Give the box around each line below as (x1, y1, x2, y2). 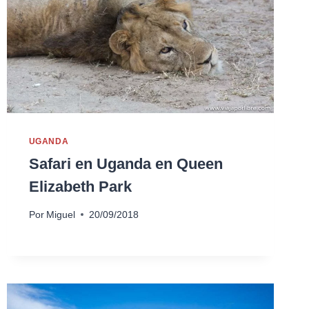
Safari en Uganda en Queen (28, 155, 223, 173)
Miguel (46, 209, 75, 220)
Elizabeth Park (28, 178, 132, 196)
